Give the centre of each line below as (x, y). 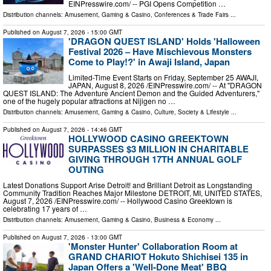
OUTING (86, 169)
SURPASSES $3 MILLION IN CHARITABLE (158, 149)
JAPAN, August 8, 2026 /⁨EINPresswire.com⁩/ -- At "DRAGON (165, 85)
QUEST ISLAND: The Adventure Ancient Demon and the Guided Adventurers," (131, 93)
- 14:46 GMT (104, 129)
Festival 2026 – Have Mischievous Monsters (160, 52)
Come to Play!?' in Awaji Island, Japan (149, 62)
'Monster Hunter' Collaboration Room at (153, 246)
